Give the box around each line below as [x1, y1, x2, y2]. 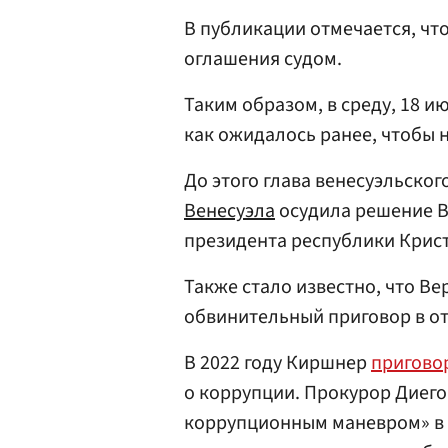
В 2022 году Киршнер [184, 349, 371, 377]
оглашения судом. [184, 45, 342, 73]
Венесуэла [184, 197, 275, 225]
